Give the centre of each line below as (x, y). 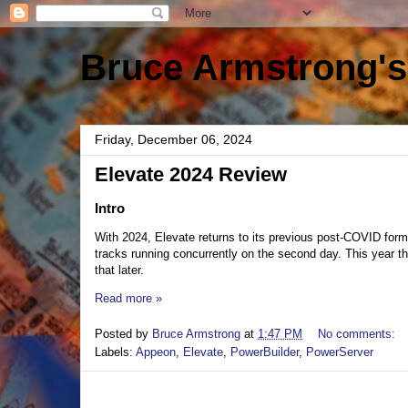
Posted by (123, 333)
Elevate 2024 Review (191, 174)
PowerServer (340, 352)
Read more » (128, 298)
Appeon (156, 352)
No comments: (358, 333)
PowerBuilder (265, 352)
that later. (119, 270)
